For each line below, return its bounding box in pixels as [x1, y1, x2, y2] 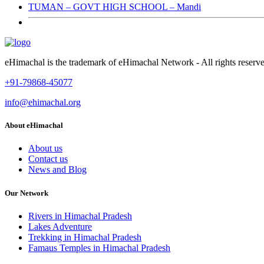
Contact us [28, 154, 68, 164]
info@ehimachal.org [5, 97, 81, 107]
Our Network [5, 188, 48, 197]
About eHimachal [5, 121, 63, 130]
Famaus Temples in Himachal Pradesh [28, 242, 170, 253]
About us [28, 143, 62, 154]
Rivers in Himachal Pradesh [28, 210, 132, 221]
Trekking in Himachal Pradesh [28, 232, 141, 242]
